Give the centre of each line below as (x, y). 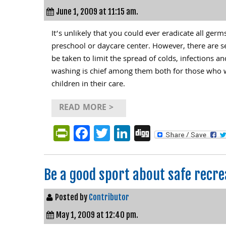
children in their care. (88, 85)
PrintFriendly (115, 133)
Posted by (72, 197)
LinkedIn (160, 133)
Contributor (109, 197)
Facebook (123, 133)
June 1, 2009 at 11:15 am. (97, 12)
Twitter (135, 133)
